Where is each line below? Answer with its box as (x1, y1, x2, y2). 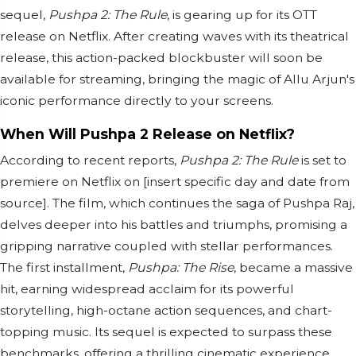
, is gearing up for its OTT (167, 7, 317, 23)
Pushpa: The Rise (128, 260, 234, 276)
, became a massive (234, 260, 353, 276)
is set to (298, 153, 346, 168)
